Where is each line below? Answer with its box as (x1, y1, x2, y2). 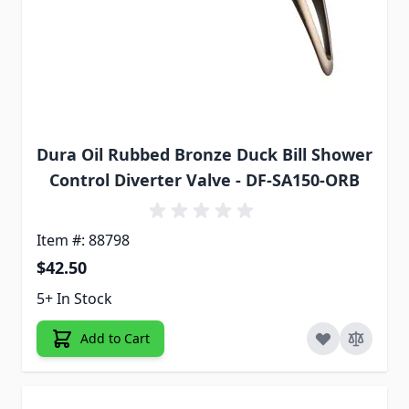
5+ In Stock (37, 288, 112, 309)
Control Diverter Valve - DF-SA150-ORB (49, 169, 360, 192)
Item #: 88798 (37, 230, 130, 251)
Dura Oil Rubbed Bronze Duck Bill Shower (37, 143, 372, 166)
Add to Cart (80, 330, 150, 348)
